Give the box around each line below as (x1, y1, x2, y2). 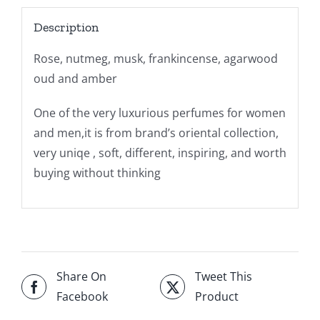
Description (33, 19, 99, 35)
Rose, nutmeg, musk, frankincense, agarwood (33, 50, 278, 66)
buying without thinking (33, 164, 161, 181)
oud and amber (33, 70, 117, 86)
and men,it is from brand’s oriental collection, (33, 124, 279, 141)
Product (195, 289, 239, 305)
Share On (56, 269, 106, 285)
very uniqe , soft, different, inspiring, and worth (33, 144, 286, 161)
